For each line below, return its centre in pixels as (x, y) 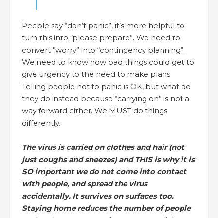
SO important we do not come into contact (104, 171)
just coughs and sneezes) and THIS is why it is (108, 159)
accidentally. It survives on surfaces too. (98, 196)
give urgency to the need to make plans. (97, 74)
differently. (41, 123)
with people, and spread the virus (85, 183)
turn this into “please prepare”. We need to (101, 37)
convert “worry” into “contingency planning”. (103, 50)
